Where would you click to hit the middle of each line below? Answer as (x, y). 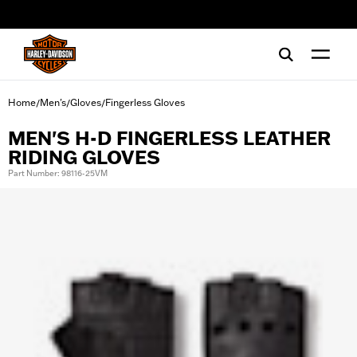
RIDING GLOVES (84, 157)
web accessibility (66, 20)
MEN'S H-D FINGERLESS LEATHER (169, 138)
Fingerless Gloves (145, 102)
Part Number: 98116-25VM (58, 173)
